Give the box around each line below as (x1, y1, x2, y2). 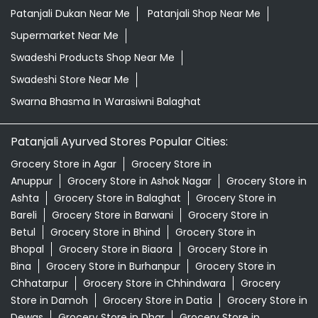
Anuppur (11, 174, 53, 189)
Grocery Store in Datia (103, 293, 212, 308)
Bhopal (11, 242, 44, 257)
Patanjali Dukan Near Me (11, 6, 130, 21)
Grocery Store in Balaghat (54, 191, 181, 206)
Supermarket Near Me (11, 28, 119, 43)
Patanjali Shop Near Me (148, 6, 261, 21)
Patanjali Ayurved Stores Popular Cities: (11, 133, 228, 150)
